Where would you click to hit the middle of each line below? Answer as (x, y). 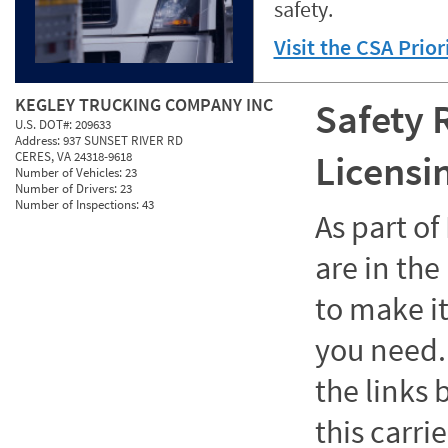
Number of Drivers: (67, 188)
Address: (39, 140)
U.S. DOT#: (45, 124)
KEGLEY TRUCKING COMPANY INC (144, 104)
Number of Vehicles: (70, 172)
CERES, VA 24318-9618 (73, 156)
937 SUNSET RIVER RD (123, 140)
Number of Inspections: (78, 204)
